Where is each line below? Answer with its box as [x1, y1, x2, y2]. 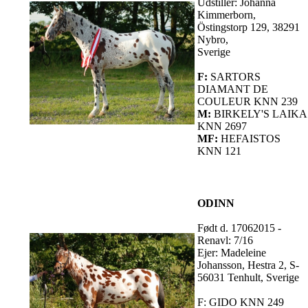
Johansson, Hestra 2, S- [197, 258, 299, 271]
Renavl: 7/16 [197, 234, 253, 246]
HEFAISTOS [221, 132, 280, 144]
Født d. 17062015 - [197, 221, 281, 234]
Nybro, [197, 33, 228, 45]
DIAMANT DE [197, 82, 268, 95]
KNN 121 [197, 144, 241, 157]
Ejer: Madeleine [197, 246, 266, 258]
